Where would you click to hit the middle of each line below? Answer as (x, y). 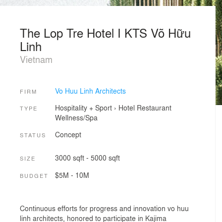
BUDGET (34, 175)
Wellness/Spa (76, 118)
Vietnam (36, 59)
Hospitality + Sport (83, 108)
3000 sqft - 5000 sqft (87, 158)
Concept (68, 134)
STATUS (33, 135)
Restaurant (154, 108)
